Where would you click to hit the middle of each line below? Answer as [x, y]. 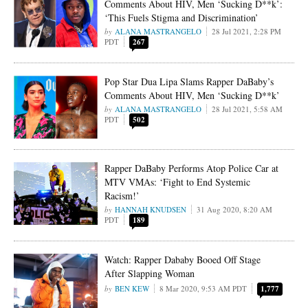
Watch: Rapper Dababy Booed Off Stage [183, 259]
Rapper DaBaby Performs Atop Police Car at [192, 168]
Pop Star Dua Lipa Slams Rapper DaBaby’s [189, 81]
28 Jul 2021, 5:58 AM [247, 109]
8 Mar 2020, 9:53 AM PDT [203, 288]
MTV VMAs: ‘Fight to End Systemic [178, 181]
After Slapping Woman [150, 273]
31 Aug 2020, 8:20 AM [235, 209]
